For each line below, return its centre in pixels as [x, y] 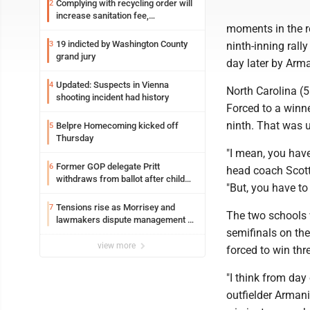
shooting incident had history [112, 97]
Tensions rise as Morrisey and [116, 207]
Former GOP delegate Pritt [108, 166]
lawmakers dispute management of [126, 220]
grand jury [76, 56]
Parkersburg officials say [106, 28]
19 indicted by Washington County [122, 44]
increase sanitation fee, [102, 16]
